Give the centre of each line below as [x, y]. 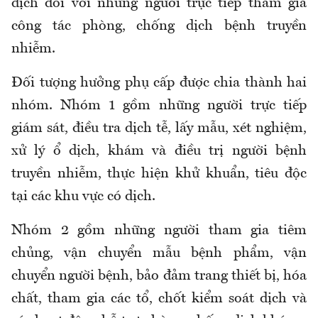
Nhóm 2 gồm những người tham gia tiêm [159, 231]
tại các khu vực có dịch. [83, 197]
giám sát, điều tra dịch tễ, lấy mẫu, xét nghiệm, [159, 129]
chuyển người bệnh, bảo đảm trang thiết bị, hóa [159, 276]
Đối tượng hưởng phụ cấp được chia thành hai [159, 83]
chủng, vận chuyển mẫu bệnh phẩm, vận [159, 254]
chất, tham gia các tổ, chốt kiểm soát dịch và [159, 299]
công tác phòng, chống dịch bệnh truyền [159, 27]
